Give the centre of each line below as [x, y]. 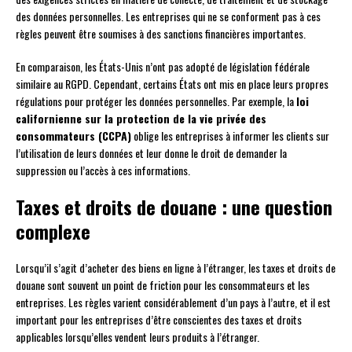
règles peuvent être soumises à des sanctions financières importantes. [161, 34]
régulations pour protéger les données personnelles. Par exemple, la [156, 101]
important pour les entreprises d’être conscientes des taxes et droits [159, 320]
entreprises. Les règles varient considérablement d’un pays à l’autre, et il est [173, 302]
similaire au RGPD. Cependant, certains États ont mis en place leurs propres [172, 84]
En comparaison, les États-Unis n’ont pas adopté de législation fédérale [163, 67]
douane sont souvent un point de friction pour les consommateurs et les [163, 285]
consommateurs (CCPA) [73, 136]
